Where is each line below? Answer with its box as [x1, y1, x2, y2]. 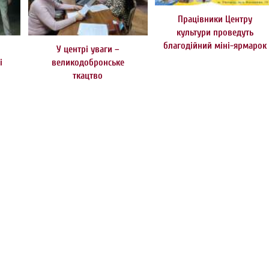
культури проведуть [176, 27, 253, 38]
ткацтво [73, 70, 103, 82]
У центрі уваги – [56, 44, 119, 55]
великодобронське [51, 57, 124, 68]
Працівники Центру [177, 14, 252, 25]
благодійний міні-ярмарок [163, 40, 267, 52]
